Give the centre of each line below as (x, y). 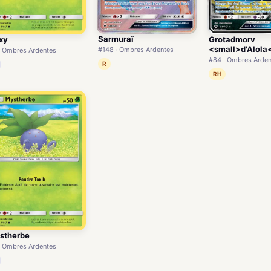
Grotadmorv (232, 39)
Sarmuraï (116, 39)
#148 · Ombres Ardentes (136, 50)
